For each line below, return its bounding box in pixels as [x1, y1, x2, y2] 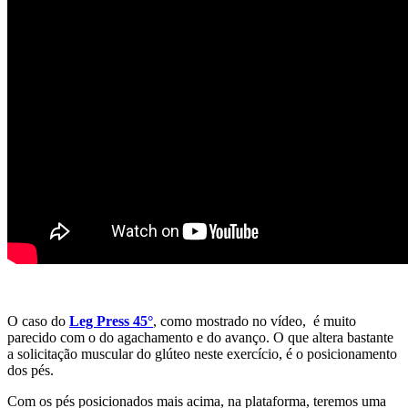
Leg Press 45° [69, 312, 153, 329]
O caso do [7, 312, 69, 329]
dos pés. [7, 362, 54, 378]
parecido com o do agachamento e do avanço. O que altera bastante [7, 329, 393, 345]
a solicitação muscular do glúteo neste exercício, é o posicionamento [7, 345, 397, 362]
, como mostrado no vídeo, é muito [153, 312, 356, 329]
